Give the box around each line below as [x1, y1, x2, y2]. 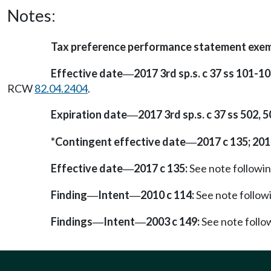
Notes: [7, 5, 56, 25]
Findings [51, 215, 93, 229]
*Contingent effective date [51, 134, 186, 148]
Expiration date [51, 108, 127, 122]
